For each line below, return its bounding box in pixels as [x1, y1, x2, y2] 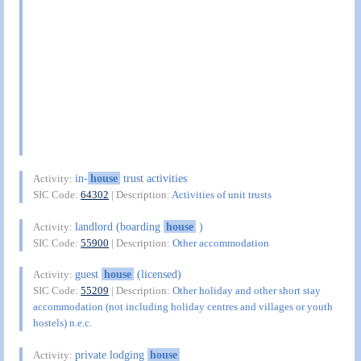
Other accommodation [172, 236, 270, 249]
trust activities [119, 172, 187, 185]
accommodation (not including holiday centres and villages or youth [33, 301, 334, 313]
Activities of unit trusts [172, 189, 272, 201]
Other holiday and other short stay [172, 284, 322, 297]
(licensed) [133, 268, 181, 281]
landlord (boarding [75, 219, 164, 233]
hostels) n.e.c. [33, 317, 93, 330]
